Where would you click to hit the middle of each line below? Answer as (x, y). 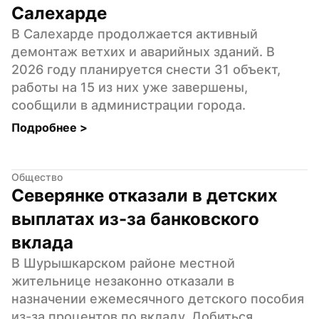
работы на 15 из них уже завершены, (130, 87)
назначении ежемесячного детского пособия (158, 298)
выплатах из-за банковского (135, 219)
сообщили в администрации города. (129, 105)
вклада (42, 242)
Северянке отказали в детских (145, 195)
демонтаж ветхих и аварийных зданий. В (143, 51)
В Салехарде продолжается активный (135, 33)
